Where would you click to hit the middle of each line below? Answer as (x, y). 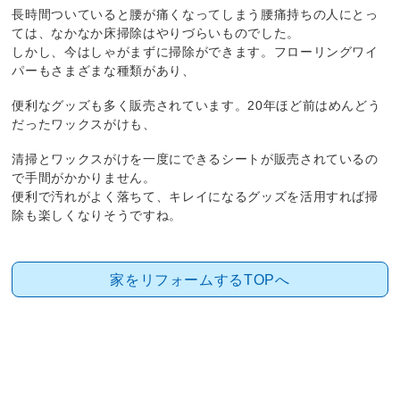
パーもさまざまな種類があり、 (104, 71)
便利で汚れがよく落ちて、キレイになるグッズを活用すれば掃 (195, 197)
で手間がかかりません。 (84, 178)
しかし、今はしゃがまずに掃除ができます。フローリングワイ (195, 52)
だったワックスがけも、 (84, 125)
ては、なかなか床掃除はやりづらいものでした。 (156, 33)
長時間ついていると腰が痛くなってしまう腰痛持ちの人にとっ (195, 15)
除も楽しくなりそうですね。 (97, 216)
